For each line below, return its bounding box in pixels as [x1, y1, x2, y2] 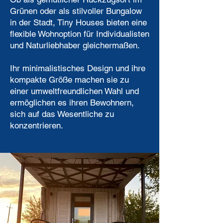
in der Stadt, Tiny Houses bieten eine [10, 17, 147, 27]
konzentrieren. [10, 120, 63, 130]
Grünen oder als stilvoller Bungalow [10, 6, 142, 16]
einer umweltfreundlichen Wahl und [10, 86, 139, 96]
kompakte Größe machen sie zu [10, 75, 129, 85]
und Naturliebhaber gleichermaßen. [10, 40, 140, 50]
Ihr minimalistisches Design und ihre [10, 63, 145, 73]
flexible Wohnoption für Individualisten [10, 29, 149, 39]
